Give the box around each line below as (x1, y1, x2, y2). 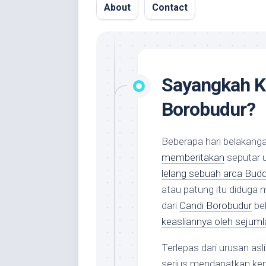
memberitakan (161, 151, 224, 163)
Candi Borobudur (179, 199, 252, 211)
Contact (152, 2, 188, 13)
